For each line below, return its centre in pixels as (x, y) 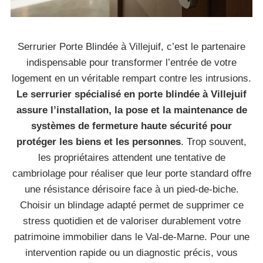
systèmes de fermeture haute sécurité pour (131, 126)
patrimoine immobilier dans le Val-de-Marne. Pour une (131, 237)
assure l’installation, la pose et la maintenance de (131, 110)
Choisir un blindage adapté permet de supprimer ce (131, 205)
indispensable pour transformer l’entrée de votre (131, 63)
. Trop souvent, (214, 142)
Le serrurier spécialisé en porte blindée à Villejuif (131, 94)
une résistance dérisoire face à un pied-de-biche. (131, 189)
